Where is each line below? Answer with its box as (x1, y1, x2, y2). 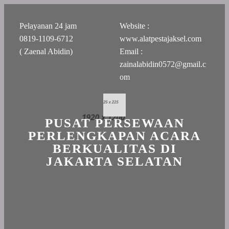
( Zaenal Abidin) (19, 47, 73, 56)
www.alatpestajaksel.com (120, 34, 201, 43)
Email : (120, 47, 143, 56)
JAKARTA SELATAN (46, 154, 183, 168)
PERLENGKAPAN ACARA (28, 128, 201, 143)
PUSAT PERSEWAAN (44, 116, 185, 130)
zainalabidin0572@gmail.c (120, 60, 206, 68)
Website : (120, 21, 149, 30)
